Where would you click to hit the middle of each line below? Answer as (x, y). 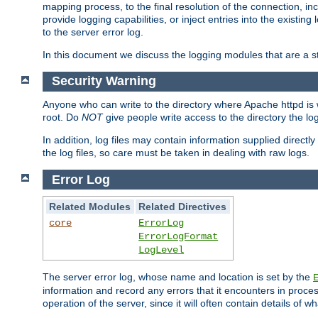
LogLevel (161, 250)
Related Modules (90, 207)
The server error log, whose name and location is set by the (178, 277)
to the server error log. (93, 32)
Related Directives (183, 207)
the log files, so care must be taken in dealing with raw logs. (176, 153)
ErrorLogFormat (179, 237)
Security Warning (104, 81)
